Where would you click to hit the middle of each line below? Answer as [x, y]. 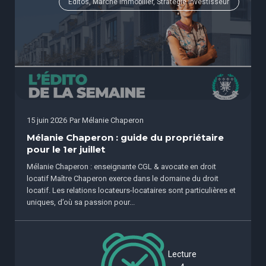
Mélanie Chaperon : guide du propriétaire [125, 137]
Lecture [182, 254]
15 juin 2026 [47, 120]
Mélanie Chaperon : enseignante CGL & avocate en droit [121, 166]
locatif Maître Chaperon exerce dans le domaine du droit [123, 178]
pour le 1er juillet [66, 149]
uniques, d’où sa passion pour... [81, 202]
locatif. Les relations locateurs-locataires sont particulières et [131, 190]
